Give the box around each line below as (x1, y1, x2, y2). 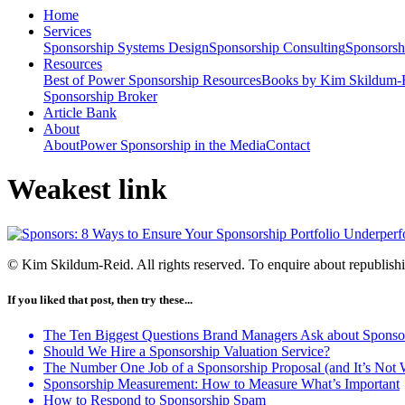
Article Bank (43, 105, 117, 120)
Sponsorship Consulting (209, 40, 345, 55)
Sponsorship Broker (43, 89, 157, 104)
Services (43, 24, 91, 39)
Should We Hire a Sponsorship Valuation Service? (43, 344, 330, 360)
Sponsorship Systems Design (43, 40, 209, 55)
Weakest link (7, 173, 167, 206)
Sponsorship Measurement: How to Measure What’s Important (43, 376, 400, 392)
